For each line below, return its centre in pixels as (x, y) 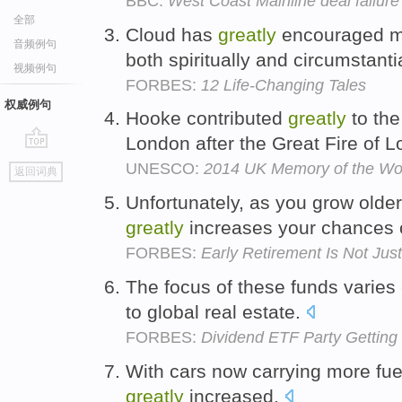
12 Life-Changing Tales (284, 85)
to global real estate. (216, 311)
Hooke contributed (207, 118)
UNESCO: (165, 169)
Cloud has (172, 34)
